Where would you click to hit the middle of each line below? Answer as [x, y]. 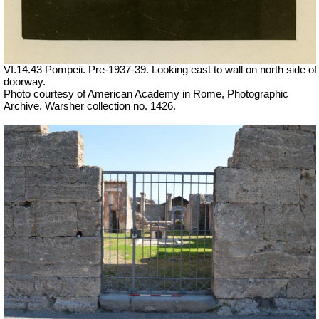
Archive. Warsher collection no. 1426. [90, 106]
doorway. [25, 82]
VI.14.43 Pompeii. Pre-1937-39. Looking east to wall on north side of [160, 69]
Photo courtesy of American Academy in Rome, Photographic [146, 94]
